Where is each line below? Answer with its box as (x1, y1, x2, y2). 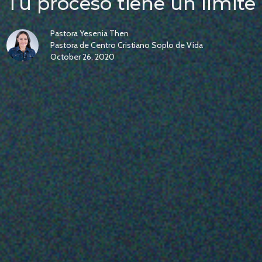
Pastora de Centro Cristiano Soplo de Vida (50, 40, 203, 51)
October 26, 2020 (50, 51, 115, 63)
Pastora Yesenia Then (50, 28, 129, 39)
